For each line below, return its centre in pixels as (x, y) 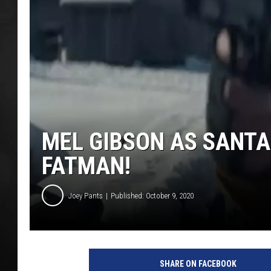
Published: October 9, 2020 (152, 195)
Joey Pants (86, 195)
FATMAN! (86, 166)
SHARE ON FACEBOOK (198, 264)
